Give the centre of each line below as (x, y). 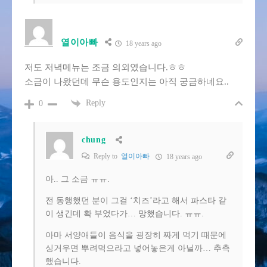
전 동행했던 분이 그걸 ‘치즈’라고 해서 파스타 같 (136, 201)
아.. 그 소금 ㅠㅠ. (77, 179)
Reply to (106, 156)
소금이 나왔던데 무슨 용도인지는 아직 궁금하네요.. (127, 82)
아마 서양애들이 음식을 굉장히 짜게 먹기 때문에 (136, 235)
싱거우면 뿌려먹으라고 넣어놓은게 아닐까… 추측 (138, 249)
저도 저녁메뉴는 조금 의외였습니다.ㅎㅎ (105, 68)
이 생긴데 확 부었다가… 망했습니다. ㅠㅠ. (125, 214)
